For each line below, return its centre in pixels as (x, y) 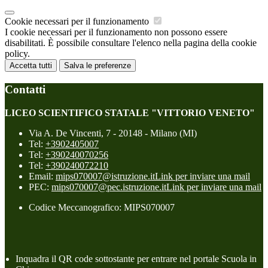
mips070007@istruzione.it (105, 176)
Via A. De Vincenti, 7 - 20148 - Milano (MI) (113, 133)
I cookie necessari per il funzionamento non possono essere (116, 32)
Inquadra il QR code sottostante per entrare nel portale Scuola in (136, 258)
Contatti (25, 89)
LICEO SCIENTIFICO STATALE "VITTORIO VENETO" (130, 112)
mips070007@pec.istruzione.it (109, 187)
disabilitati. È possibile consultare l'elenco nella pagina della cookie (131, 43)
